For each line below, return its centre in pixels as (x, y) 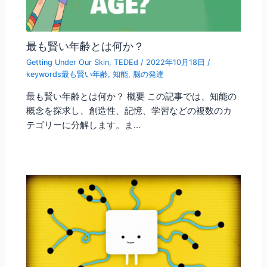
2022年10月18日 (177, 62)
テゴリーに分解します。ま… (84, 125)
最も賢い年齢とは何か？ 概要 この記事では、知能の (132, 96)
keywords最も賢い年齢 (67, 74)
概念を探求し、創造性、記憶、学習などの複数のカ (129, 111)
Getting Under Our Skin (68, 62)
